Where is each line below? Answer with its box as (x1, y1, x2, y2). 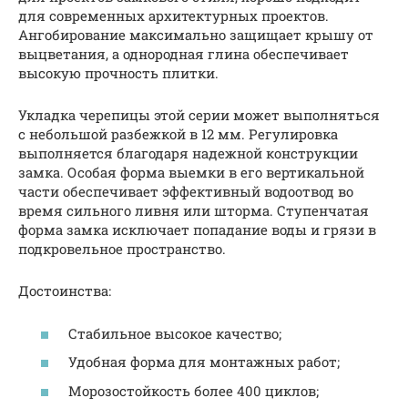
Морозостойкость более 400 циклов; (68, 381, 319, 400)
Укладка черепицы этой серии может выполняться (18, 106, 380, 124)
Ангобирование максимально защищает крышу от (18, 25, 373, 44)
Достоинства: (18, 281, 111, 300)
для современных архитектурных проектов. (18, 6, 329, 25)
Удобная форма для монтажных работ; (68, 352, 340, 371)
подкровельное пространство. (18, 240, 226, 258)
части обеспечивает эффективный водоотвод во (18, 182, 353, 200)
